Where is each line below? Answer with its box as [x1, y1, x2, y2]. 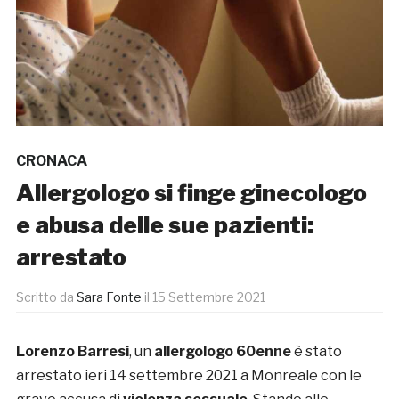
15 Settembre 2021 [151, 289, 265, 305]
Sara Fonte [76, 289, 142, 305]
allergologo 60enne [153, 343, 291, 361]
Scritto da [15, 289, 77, 305]
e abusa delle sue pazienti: [15, 211, 313, 240]
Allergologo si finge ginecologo [15, 179, 367, 208]
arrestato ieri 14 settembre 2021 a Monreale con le [15, 367, 362, 385]
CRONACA [15, 152, 87, 170]
